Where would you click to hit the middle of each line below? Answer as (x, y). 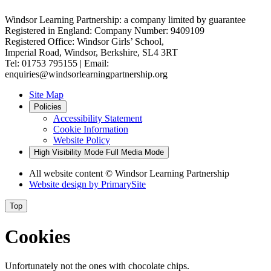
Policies (48, 107)
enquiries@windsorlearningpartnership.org (86, 74)
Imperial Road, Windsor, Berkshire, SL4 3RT (91, 53)
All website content (67, 174)
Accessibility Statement (98, 119)
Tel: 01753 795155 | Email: (57, 64)
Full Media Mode (135, 152)
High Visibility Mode (69, 152)
